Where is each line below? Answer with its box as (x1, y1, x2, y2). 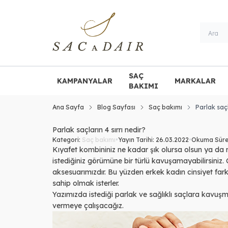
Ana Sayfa (52, 103, 84, 111)
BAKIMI (128, 81, 158, 91)
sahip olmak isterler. (52, 178, 119, 188)
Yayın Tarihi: (118, 135, 156, 144)
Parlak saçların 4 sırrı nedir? (52, 125, 146, 134)
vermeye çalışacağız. (52, 201, 124, 210)
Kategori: (52, 135, 82, 144)
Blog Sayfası (97, 103, 135, 111)
